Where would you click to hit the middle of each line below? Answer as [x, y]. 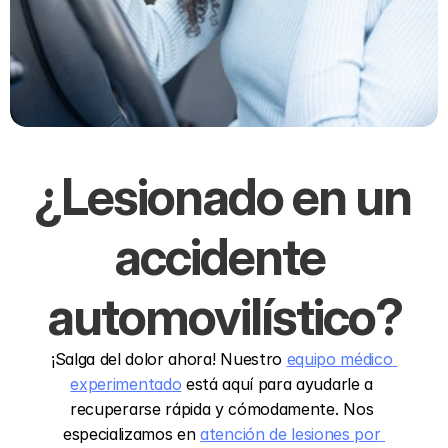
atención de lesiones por [290, 434]
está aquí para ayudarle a [277, 384]
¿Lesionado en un [222, 197]
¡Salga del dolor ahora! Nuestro [168, 359]
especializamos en [131, 434]
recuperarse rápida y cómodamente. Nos [222, 409]
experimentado [126, 384]
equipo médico [339, 359]
